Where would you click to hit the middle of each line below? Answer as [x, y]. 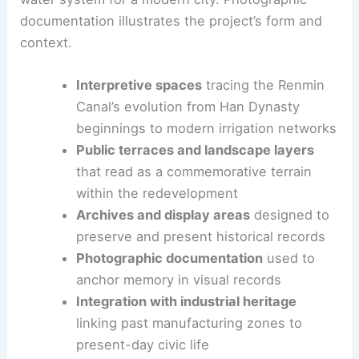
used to [288, 321]
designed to [289, 278]
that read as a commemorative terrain [194, 234]
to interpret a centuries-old [239, 40]
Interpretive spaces [139, 148]
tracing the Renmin [263, 148]
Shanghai [308, 19]
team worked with [218, 19]
